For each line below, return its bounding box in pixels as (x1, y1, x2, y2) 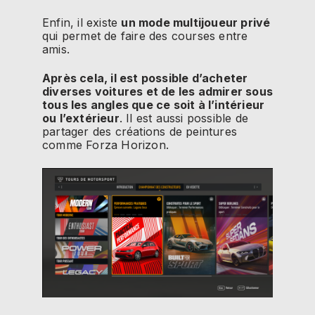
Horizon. (117, 138, 169, 153)
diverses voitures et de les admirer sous (42, 84, 274, 99)
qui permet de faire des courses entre (42, 28, 248, 43)
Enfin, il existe (42, 15, 122, 30)
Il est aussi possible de (122, 111, 249, 126)
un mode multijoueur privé (121, 15, 271, 30)
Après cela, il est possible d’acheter (42, 71, 248, 86)
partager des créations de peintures (42, 124, 237, 139)
